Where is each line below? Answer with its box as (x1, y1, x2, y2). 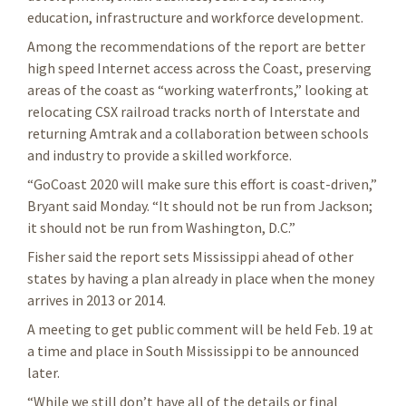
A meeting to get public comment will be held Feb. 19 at (27, 319, 373, 338)
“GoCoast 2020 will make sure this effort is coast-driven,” (27, 174, 377, 193)
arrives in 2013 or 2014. (27, 290, 166, 309)
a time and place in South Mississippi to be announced (27, 341, 359, 360)
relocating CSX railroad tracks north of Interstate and (27, 101, 360, 121)
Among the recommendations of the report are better (27, 36, 365, 55)
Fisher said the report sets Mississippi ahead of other (27, 246, 353, 266)
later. (27, 362, 60, 382)
